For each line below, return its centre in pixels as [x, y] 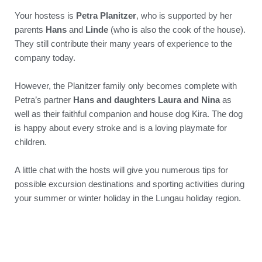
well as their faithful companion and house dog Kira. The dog [129, 113]
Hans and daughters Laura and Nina [145, 99]
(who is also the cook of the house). [178, 29]
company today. [45, 57]
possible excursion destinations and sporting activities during [130, 184]
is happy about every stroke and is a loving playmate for [121, 127]
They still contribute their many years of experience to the [123, 43]
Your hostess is [45, 15]
